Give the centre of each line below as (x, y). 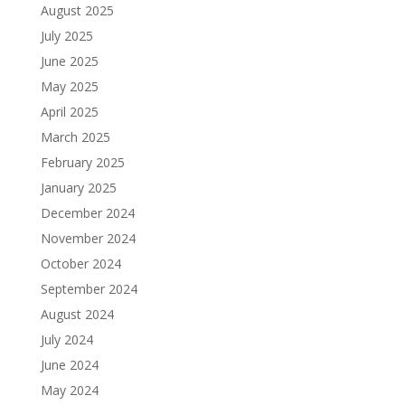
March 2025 (75, 137)
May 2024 (69, 390)
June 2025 (69, 61)
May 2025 (69, 86)
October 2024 (80, 264)
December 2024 (87, 213)
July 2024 (66, 339)
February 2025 (82, 162)
